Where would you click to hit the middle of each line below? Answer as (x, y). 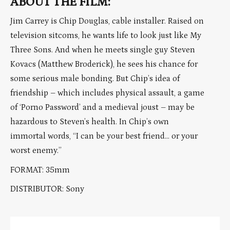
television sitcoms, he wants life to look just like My (106, 36)
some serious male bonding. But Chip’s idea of (95, 79)
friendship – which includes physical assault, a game (107, 93)
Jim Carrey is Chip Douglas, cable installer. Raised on (107, 21)
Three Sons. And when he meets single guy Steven (103, 50)
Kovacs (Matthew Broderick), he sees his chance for (104, 64)
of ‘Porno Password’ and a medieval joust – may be (102, 108)
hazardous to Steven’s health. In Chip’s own (90, 122)
